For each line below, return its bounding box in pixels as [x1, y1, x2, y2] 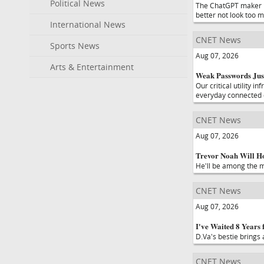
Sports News [50, 40, 100, 51]
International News [50, 19, 126, 30]
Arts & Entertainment [50, 61, 134, 72]
